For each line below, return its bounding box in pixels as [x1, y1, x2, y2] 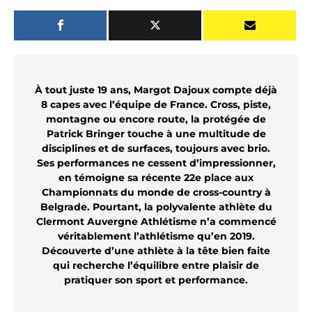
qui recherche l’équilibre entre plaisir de [53, 258, 259, 272]
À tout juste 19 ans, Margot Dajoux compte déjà [35, 83, 277, 96]
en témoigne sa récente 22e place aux [58, 171, 253, 184]
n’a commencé [199, 214, 276, 228]
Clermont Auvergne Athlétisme [36, 214, 200, 228]
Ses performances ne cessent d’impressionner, [36, 156, 276, 169]
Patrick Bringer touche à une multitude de [46, 127, 266, 140]
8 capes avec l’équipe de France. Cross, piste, [41, 97, 271, 111]
